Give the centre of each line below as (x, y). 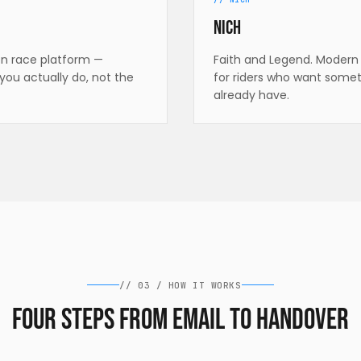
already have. (251, 95)
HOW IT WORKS (205, 285)
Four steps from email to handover (180, 320)
